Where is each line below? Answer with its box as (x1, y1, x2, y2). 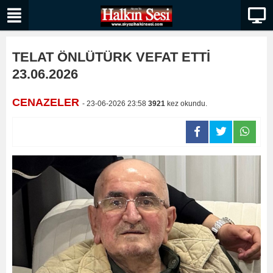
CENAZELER (12, 96, 82, 108)
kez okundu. (165, 99, 207, 108)
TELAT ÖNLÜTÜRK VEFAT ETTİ (12, 49, 210, 65)
